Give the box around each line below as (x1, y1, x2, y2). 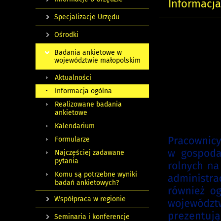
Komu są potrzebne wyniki (55, 170, 137, 179)
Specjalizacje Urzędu (54, 13, 119, 21)
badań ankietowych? (55, 179, 119, 187)
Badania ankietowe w (54, 48, 122, 57)
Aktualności (55, 74, 91, 82)
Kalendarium (55, 122, 95, 130)
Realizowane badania (55, 100, 122, 109)
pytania (55, 157, 78, 165)
